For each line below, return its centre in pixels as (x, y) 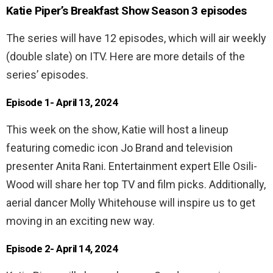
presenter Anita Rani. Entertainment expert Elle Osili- (132, 166)
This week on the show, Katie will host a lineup (117, 129)
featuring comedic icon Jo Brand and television (119, 147)
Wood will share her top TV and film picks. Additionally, (136, 184)
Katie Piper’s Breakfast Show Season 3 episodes (126, 10)
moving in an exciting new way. (80, 221)
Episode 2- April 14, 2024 (62, 248)
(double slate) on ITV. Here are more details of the (126, 56)
